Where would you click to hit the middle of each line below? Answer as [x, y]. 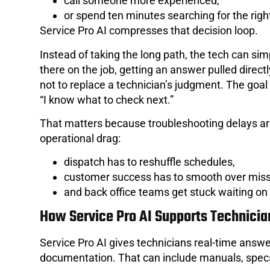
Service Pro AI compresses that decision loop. [149, 31]
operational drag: [80, 139]
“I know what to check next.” [107, 99]
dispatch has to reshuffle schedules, [149, 162]
